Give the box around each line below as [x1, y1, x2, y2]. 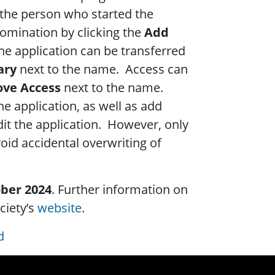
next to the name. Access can [17, 61, 188, 78]
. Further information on [52, 181, 188, 198]
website [37, 199, 82, 217]
